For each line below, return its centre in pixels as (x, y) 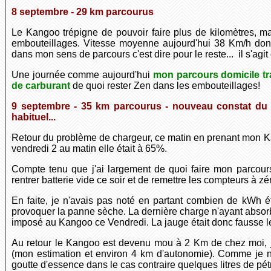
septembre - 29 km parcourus (85, 12)
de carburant (41, 86)
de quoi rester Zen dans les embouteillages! (165, 86)
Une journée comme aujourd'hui (82, 75)
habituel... (34, 117)
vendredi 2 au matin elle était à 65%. (89, 149)
